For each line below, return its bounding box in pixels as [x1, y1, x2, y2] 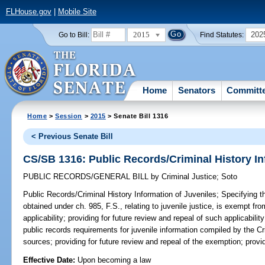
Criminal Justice [159, 172, 217, 182]
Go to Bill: [58, 31, 89, 38]
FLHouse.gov [5, 7, 51, 17]
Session [55, 112, 83, 119]
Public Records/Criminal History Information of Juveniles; [23, 190, 219, 199]
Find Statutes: [200, 31, 244, 38]
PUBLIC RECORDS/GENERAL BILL [23, 172, 151, 182]
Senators [178, 85, 216, 95]
